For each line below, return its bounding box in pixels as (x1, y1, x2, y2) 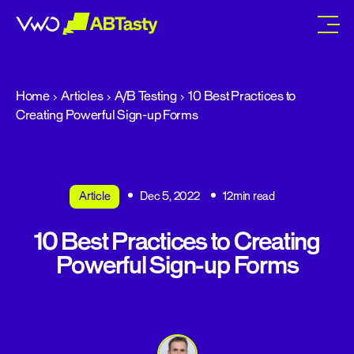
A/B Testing (114, 88, 177, 105)
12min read (223, 189, 275, 204)
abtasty (86, 33, 130, 54)
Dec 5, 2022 (140, 189, 200, 204)
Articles (61, 88, 104, 105)
